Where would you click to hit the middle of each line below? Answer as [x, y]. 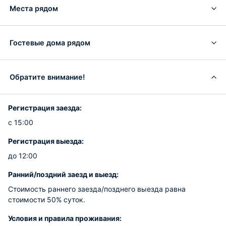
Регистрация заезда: [45, 108]
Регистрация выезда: [46, 141]
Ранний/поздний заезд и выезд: [63, 174]
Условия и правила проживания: [65, 218]
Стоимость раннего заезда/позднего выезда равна [97, 189]
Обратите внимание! [47, 77]
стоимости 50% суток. [47, 200]
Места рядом [34, 8]
